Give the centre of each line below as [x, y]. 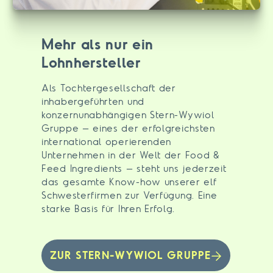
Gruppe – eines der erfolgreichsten [128, 128]
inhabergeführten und [93, 101]
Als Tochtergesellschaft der [109, 87]
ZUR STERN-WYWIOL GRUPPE [130, 255]
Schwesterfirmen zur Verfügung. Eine [129, 195]
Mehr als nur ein [98, 44]
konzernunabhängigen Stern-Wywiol [128, 114]
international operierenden [107, 141]
